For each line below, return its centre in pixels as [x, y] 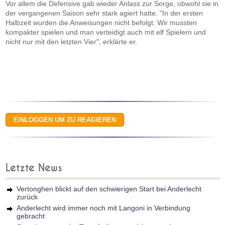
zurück [27, 197]
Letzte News [34, 168]
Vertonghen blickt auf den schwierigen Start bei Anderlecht [109, 189]
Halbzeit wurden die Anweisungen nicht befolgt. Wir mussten [101, 23]
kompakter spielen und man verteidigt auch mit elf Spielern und [106, 32]
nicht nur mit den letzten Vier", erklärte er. [72, 42]
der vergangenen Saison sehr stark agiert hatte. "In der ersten [104, 13]
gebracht [31, 216]
